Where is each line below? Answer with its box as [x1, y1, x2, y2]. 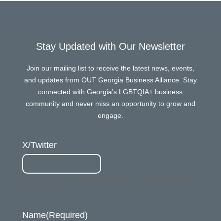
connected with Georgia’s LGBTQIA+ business [38, 88, 183, 96]
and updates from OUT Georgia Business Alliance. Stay [24, 76, 197, 84]
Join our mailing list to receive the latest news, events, [26, 64, 194, 72]
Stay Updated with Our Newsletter [36, 41, 185, 52]
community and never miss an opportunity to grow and [25, 100, 195, 108]
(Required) [45, 210, 88, 220]
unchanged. [22, 186, 59, 195]
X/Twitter [22, 140, 57, 150]
